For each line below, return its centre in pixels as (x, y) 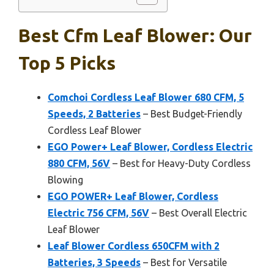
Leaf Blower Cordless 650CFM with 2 (134, 246)
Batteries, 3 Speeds (94, 262)
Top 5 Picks (67, 63)
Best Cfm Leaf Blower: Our (135, 35)
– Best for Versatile (184, 262)
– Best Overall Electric (198, 213)
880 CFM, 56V (79, 163)
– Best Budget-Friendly (191, 113)
